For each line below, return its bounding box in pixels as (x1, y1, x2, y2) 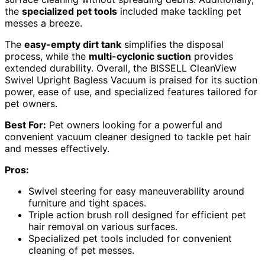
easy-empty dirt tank (24, 38, 121, 51)
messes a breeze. (5, 17, 82, 30)
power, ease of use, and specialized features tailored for (5, 86, 257, 98)
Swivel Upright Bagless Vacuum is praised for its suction (5, 74, 257, 86)
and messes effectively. (5, 143, 109, 155)
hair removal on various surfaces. (28, 221, 177, 233)
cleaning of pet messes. (28, 244, 134, 257)
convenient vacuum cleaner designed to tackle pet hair (5, 131, 251, 143)
